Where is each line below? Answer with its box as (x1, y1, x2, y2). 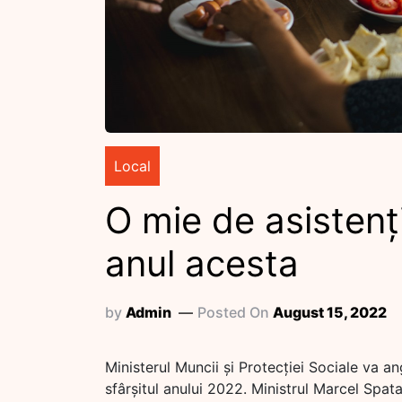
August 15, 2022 (273, 303, 387, 321)
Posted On (197, 303, 273, 321)
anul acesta (105, 241, 299, 285)
